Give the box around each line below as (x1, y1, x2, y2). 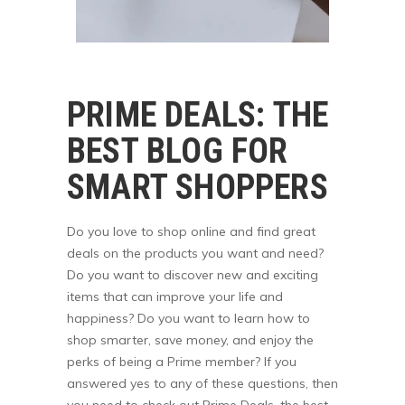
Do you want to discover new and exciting (67, 266, 318, 283)
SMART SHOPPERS (67, 166, 328, 207)
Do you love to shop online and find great (67, 222, 316, 240)
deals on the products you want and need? (67, 244, 324, 261)
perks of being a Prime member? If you (67, 353, 297, 370)
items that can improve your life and (67, 287, 283, 305)
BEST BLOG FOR (67, 130, 288, 171)
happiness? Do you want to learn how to (67, 309, 310, 326)
